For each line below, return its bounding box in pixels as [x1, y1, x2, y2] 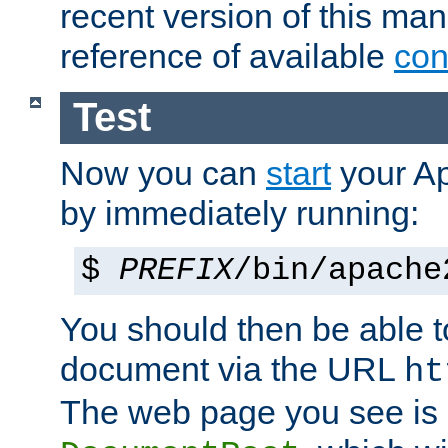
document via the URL [60, 349, 404, 388]
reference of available [60, 37, 394, 76]
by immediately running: [60, 193, 419, 232]
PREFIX [119, 252, 233, 289]
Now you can [60, 153, 266, 192]
